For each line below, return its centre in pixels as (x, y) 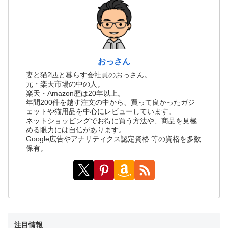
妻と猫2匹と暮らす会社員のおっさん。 (89, 75)
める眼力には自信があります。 (76, 130)
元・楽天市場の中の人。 (65, 84)
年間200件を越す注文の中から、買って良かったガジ (111, 102)
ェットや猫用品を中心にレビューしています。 (101, 111)
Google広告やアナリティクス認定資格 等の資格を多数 (114, 139)
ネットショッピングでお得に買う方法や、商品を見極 (112, 120)
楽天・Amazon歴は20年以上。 (76, 93)
